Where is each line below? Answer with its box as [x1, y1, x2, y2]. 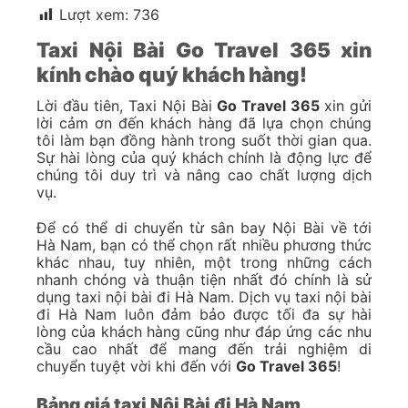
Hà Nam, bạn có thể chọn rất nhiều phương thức [36, 236, 372, 255]
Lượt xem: [59, 5, 128, 24]
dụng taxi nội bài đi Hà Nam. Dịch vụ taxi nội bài [36, 288, 372, 307]
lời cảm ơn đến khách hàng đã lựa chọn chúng [36, 113, 372, 132]
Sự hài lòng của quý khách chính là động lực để [36, 148, 372, 167]
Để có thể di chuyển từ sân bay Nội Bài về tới [36, 219, 372, 238]
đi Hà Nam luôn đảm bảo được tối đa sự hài [36, 305, 372, 324]
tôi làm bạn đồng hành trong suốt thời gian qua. [36, 130, 372, 149]
